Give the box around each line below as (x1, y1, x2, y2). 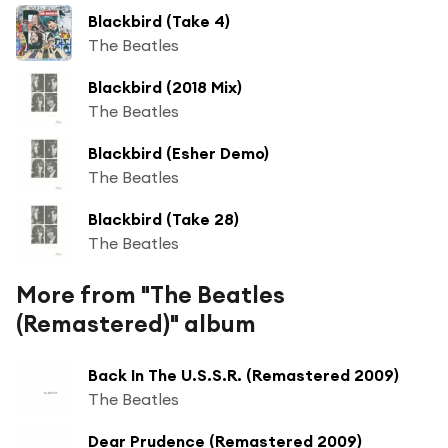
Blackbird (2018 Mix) (88, 76, 242, 97)
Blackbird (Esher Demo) (88, 142, 269, 163)
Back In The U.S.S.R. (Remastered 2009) (88, 364, 399, 385)
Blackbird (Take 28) (88, 208, 239, 229)
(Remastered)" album (16, 308, 256, 338)
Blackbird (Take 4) (88, 10, 230, 31)
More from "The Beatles (16, 279, 285, 309)
